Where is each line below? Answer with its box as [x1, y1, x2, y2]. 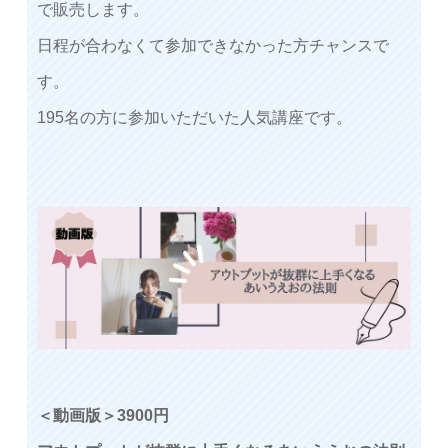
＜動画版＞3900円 [37, 406, 169, 424]
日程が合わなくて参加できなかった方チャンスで [37, 36, 389, 54]
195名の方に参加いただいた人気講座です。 [37, 108, 352, 126]
